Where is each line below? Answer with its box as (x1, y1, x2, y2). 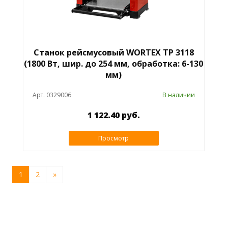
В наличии (162, 91, 195, 100)
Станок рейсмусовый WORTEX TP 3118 (33, 47, 194, 59)
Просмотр (98, 134, 129, 143)
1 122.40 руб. (87, 109, 140, 121)
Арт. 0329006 (32, 91, 71, 100)
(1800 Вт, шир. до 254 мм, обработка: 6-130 (24, 58, 204, 70)
